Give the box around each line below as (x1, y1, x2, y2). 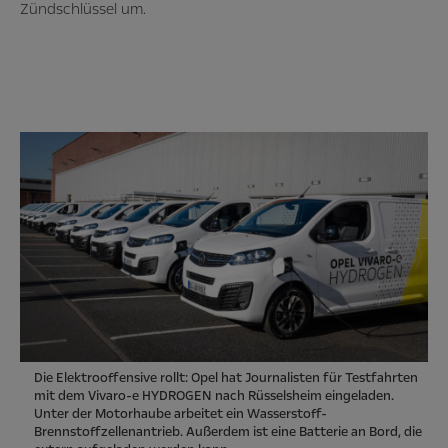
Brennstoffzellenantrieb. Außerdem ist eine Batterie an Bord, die (34, 422, 422, 441)
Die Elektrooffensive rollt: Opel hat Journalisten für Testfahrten (34, 368, 418, 387)
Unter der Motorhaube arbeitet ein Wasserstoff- (34, 404, 327, 423)
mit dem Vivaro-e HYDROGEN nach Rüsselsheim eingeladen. (34, 386, 394, 405)
